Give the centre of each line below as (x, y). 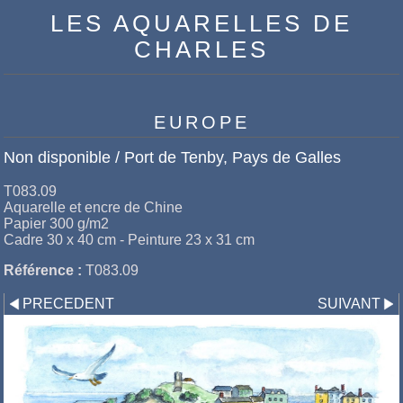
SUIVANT (349, 304)
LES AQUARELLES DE (201, 23)
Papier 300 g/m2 (56, 224)
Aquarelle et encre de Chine (93, 208)
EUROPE (201, 123)
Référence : (43, 271)
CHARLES (201, 49)
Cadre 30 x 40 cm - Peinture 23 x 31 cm (129, 240)
